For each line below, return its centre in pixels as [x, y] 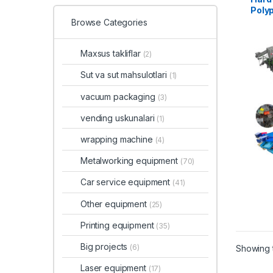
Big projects [105, 246]
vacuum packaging [119, 96]
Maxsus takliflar [112, 54]
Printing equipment [119, 225]
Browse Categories [109, 22]
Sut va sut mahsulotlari [125, 75]
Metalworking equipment [130, 161]
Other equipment [115, 204]
